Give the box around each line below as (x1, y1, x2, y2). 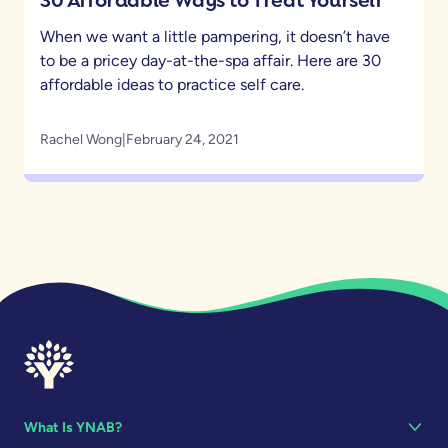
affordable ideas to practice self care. (40, 74, 304, 94)
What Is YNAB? (24, 418, 122, 436)
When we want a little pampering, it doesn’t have (40, 26, 390, 46)
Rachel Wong (40, 130, 122, 148)
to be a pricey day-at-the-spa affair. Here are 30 (40, 50, 381, 70)
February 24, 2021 (126, 130, 239, 148)
